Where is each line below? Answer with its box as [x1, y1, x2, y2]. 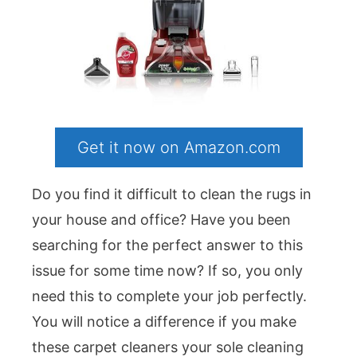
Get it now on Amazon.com [76, 138, 280, 158]
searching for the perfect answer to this [32, 237, 303, 254]
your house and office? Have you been [32, 211, 291, 229]
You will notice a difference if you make [32, 313, 296, 331]
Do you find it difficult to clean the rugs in [32, 186, 312, 203]
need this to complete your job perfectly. [32, 288, 307, 305]
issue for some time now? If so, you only [32, 262, 303, 280]
